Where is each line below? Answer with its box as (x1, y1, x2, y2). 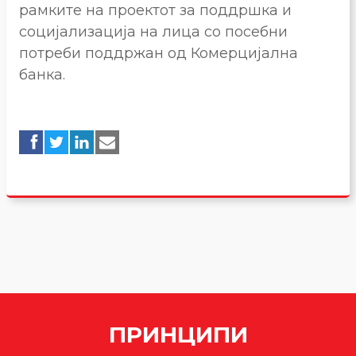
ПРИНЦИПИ (108, 321, 248, 349)
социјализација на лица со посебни (19, 23, 288, 41)
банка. (19, 66, 65, 84)
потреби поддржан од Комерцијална (19, 44, 298, 63)
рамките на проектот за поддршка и (19, 2, 292, 20)
